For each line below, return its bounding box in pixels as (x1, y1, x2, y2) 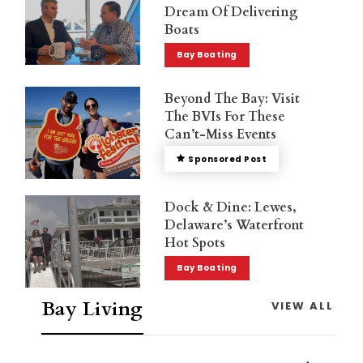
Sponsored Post (188, 153, 267, 166)
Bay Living (41, 295, 143, 322)
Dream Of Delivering (164, 2, 299, 21)
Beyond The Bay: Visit (164, 90, 301, 109)
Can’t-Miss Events (164, 126, 277, 144)
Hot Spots (164, 234, 226, 253)
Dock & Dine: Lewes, (164, 199, 297, 217)
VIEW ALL (271, 297, 335, 314)
